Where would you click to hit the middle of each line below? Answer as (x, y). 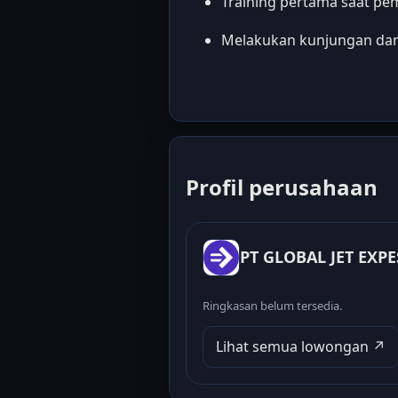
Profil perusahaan (282, 187)
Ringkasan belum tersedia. (272, 305)
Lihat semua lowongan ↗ (301, 346)
